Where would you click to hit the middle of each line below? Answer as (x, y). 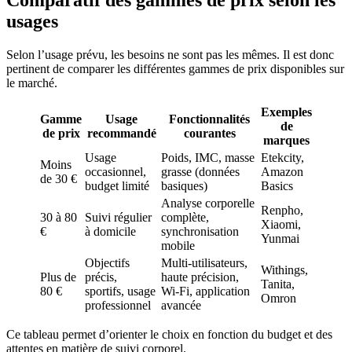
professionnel (118, 306)
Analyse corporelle (208, 203)
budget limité (117, 186)
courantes (209, 134)
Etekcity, (282, 158)
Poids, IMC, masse (208, 158)
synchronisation (200, 232)
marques (286, 141)
